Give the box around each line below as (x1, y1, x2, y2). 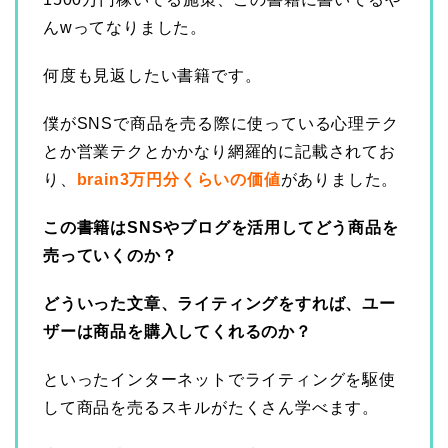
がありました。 (280, 170, 399, 188)
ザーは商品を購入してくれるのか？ (43, 322, 312, 340)
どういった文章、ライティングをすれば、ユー (43, 294, 396, 312)
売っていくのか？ (43, 246, 178, 264)
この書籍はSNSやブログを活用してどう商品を (43, 218, 399, 236)
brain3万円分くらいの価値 (76, 170, 281, 188)
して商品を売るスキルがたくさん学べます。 (43, 398, 379, 416)
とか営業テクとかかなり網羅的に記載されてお (43, 142, 396, 160)
